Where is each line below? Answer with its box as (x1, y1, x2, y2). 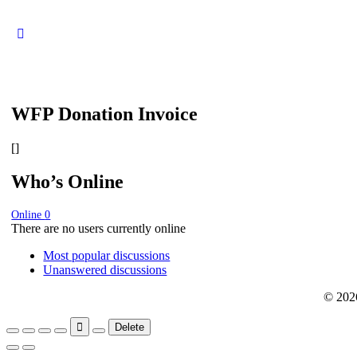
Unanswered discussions (43, 262, 167, 277)
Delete (115, 320, 144, 333)
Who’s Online (11, 171, 124, 192)
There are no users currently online (11, 221, 186, 235)
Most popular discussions (43, 248, 171, 262)
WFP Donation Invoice (11, 103, 198, 124)
